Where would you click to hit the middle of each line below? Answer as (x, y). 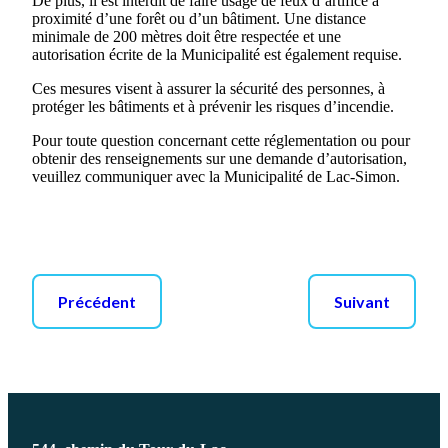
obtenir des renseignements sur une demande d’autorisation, (219, 158)
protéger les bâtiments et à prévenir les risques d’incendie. (213, 106)
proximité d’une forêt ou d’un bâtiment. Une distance (199, 18)
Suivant (362, 301)
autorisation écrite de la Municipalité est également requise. (217, 54)
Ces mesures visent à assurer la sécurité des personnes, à (208, 88)
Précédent (97, 301)
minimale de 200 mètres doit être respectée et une (186, 36)
